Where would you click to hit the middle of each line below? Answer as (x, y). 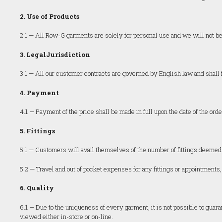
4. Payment (39, 92)
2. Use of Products (50, 16)
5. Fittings (37, 131)
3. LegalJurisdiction (55, 54)
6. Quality (37, 188)
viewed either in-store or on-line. (66, 216)
